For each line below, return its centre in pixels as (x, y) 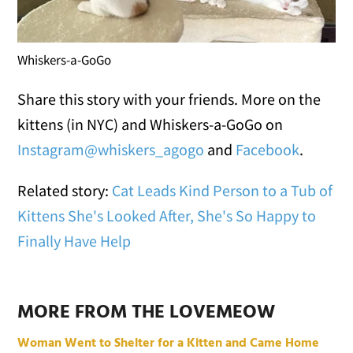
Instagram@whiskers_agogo (111, 149)
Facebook (268, 149)
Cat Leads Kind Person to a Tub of (223, 190)
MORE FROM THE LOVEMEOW (147, 312)
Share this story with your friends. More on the (169, 98)
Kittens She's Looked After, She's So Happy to (167, 215)
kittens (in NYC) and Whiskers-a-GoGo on (150, 124)
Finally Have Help (74, 240)
